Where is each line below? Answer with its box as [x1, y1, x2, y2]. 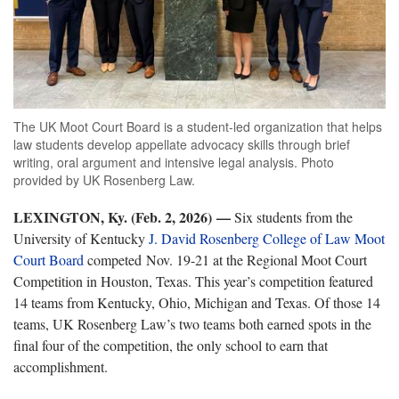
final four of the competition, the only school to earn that [13, 335, 328, 354]
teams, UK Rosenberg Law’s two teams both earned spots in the [13, 313, 371, 333]
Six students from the [231, 207, 353, 226]
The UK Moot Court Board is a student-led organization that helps [13, 117, 382, 135]
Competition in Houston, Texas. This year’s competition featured [13, 271, 373, 290]
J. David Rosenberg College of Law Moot [149, 228, 385, 248]
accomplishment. [13, 356, 108, 376]
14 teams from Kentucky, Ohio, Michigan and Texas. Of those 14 [13, 292, 380, 312]
